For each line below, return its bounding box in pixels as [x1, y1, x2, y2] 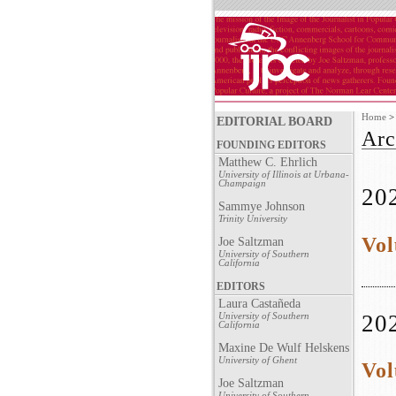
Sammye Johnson [218, 200, 305, 213]
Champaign [218, 178, 266, 188]
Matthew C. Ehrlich [218, 156, 317, 169]
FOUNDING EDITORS [217, 140, 326, 151]
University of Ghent [218, 354, 297, 365]
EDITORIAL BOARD [217, 115, 332, 128]
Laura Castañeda [218, 297, 301, 310]
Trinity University [218, 213, 287, 224]
